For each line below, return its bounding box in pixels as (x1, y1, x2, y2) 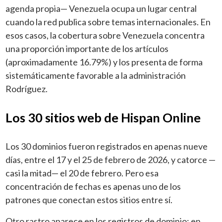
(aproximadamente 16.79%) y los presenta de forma (5, 56, 203, 67)
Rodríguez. (5, 83, 48, 94)
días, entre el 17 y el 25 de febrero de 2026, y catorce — (5, 154, 216, 165)
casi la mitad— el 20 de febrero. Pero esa (5, 167, 159, 178)
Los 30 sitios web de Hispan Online (5, 110, 201, 125)
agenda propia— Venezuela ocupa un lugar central (5, 2, 197, 14)
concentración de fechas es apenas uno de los (5, 180, 181, 192)
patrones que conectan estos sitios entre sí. (5, 194, 173, 205)
